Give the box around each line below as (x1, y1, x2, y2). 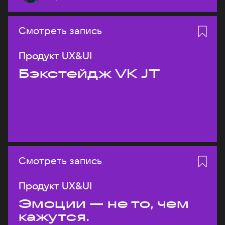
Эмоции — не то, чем (19, 196, 189, 211)
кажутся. (19, 209, 90, 224)
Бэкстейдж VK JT (19, 66, 160, 81)
